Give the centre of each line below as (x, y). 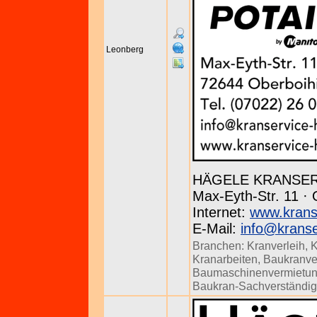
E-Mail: (217, 229)
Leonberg (125, 50)
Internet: (221, 212)
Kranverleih (276, 246)
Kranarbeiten (225, 259)
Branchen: (220, 246)
